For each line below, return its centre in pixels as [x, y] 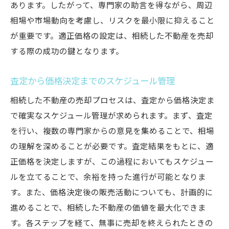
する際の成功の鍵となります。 [67, 52]
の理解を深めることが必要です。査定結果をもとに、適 [112, 147]
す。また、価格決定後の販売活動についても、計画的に [112, 193]
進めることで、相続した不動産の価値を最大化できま [108, 208]
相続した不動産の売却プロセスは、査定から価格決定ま [112, 101]
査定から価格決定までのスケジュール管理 [93, 82]
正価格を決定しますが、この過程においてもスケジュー [112, 162]
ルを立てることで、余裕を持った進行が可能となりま [108, 178]
